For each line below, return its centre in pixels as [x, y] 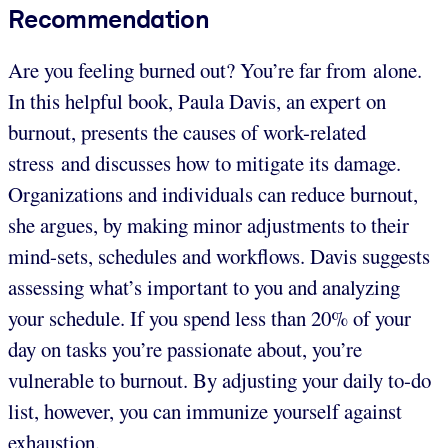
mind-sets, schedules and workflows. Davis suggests [219, 255]
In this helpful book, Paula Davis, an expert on [197, 100]
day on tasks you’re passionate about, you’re [185, 348]
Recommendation [109, 18]
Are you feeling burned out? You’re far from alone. [215, 69]
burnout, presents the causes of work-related [187, 131]
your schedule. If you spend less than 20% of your [209, 317]
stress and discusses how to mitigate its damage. [204, 162]
